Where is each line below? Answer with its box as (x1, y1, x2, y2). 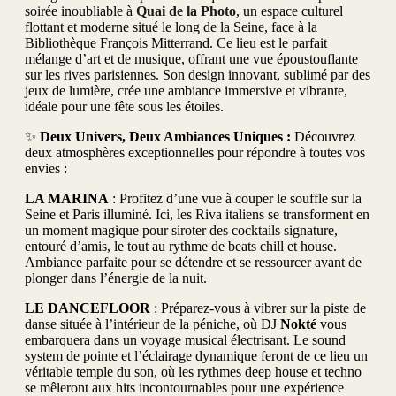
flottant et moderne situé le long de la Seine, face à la (25, 19, 317, 34)
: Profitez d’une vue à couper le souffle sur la (109, 190, 362, 206)
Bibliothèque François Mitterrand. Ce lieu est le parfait (25, 34, 327, 50)
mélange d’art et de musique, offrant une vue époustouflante (25, 50, 358, 66)
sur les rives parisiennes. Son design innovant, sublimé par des (25, 66, 370, 82)
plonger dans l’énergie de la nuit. (25, 270, 207, 286)
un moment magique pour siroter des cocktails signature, (25, 222, 338, 238)
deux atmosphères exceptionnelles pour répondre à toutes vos (25, 144, 365, 160)
